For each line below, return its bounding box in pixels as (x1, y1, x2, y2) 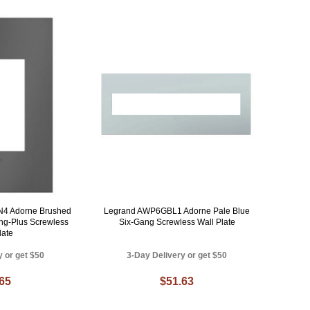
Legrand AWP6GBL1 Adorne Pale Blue (104, 206, 250, 217)
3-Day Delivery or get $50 (127, 250, 228, 261)
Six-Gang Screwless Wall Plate (118, 217, 235, 228)
